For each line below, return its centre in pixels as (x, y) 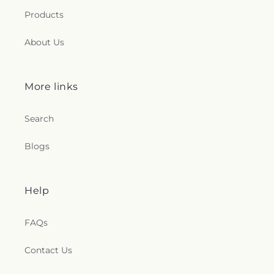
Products (44, 15)
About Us (44, 42)
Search (39, 119)
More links (51, 87)
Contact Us (48, 250)
